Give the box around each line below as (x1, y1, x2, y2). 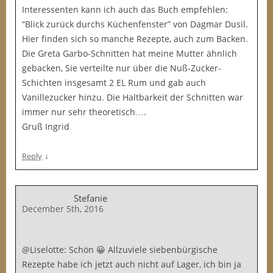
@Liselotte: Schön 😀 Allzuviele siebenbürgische (22, 244, 218, 255)
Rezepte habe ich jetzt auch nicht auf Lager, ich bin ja (22, 258, 241, 270)
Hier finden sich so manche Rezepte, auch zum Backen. (22, 33, 248, 44)
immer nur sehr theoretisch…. (22, 106, 146, 118)
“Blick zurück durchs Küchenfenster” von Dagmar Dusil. (22, 18, 248, 30)
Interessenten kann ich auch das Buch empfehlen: (22, 4, 228, 15)
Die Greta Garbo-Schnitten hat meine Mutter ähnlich (22, 48, 237, 59)
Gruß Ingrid (22, 121, 69, 132)
